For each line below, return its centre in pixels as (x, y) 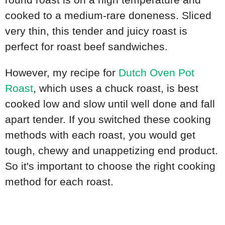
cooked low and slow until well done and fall (110, 104)
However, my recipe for (62, 73)
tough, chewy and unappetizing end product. (111, 151)
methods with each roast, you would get (100, 135)
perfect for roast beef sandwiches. (88, 47)
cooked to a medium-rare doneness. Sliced (108, 16)
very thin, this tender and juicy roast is (96, 31)
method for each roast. (61, 182)
